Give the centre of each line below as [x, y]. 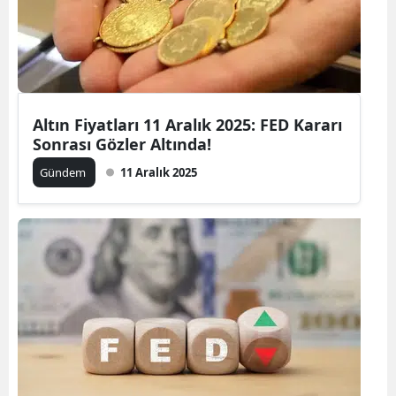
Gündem [64, 172]
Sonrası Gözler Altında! [122, 144]
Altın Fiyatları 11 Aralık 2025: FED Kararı [187, 124]
